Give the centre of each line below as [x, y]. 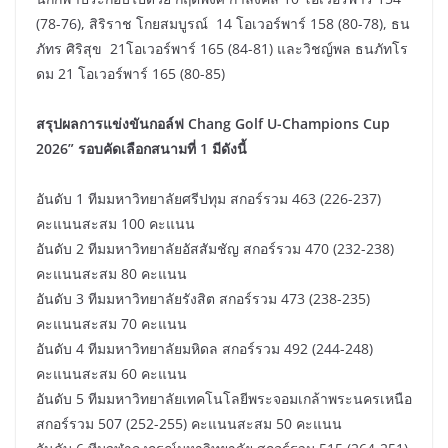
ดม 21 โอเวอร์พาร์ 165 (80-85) [130, 73]
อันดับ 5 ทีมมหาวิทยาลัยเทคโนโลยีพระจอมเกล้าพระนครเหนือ [224, 398]
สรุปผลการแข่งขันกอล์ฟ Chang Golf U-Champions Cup [213, 123]
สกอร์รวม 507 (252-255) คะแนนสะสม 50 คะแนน [189, 423]
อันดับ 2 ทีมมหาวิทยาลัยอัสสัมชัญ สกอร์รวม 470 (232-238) [215, 248]
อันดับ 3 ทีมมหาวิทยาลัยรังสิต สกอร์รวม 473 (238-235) [203, 298]
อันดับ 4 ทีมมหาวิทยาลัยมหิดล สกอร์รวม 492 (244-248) [204, 348]
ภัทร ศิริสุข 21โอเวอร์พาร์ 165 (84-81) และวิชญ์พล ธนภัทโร [222, 48]
